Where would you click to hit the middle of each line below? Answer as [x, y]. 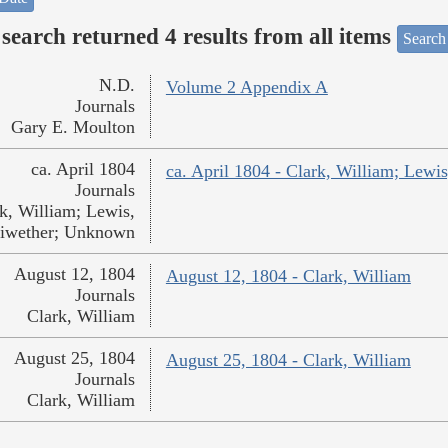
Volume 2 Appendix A [246, 87]
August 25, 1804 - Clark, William [288, 360]
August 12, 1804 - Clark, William [288, 276]
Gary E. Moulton [72, 127]
